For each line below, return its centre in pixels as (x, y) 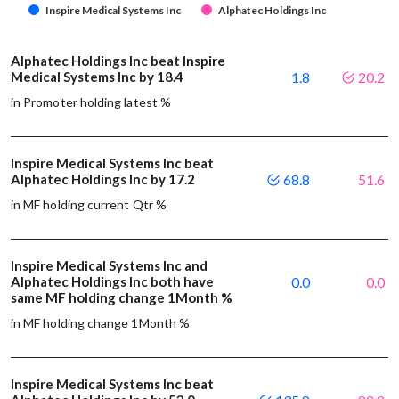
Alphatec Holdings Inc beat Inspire (118, 60)
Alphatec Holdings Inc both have (112, 281)
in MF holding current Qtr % (89, 204)
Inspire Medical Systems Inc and (109, 265)
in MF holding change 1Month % (101, 322)
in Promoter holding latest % (91, 102)
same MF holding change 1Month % (122, 297)
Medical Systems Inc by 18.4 (98, 76)
